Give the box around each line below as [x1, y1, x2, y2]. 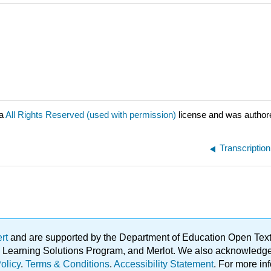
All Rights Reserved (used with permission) [5, 109, 178, 120]
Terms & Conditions [25, 259, 109, 269]
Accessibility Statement [114, 259, 214, 269]
